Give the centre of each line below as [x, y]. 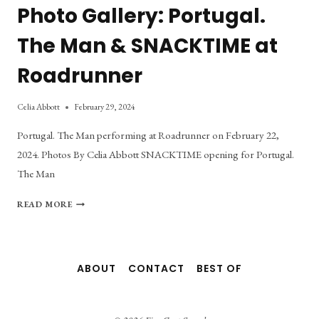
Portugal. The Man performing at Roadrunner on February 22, [148, 135]
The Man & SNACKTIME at [147, 46]
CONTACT [156, 269]
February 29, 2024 [105, 107]
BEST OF [219, 269]
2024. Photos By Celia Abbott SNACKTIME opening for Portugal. [156, 154]
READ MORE [45, 204]
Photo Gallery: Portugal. [141, 16]
